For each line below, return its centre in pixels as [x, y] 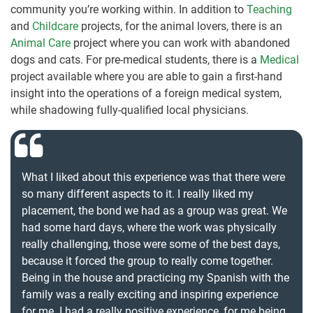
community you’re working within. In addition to [129, 10]
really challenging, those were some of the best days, [151, 245]
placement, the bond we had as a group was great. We [154, 211]
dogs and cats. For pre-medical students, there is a [135, 60]
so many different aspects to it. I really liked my [138, 194]
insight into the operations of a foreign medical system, [146, 94]
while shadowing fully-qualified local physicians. [130, 110]
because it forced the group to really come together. [147, 261]
